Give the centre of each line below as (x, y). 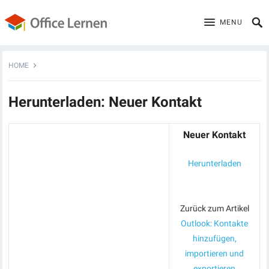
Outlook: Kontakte (215, 223)
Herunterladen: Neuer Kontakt (105, 102)
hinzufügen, (214, 238)
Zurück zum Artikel (214, 208)
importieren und (215, 253)
